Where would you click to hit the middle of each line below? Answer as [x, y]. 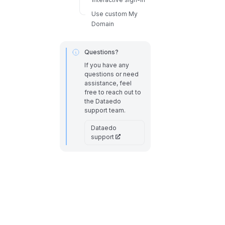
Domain [102, 24]
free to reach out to [113, 92]
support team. [105, 110]
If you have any [106, 65]
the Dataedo [102, 101]
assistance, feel [108, 83]
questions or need [111, 74]
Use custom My [114, 14]
